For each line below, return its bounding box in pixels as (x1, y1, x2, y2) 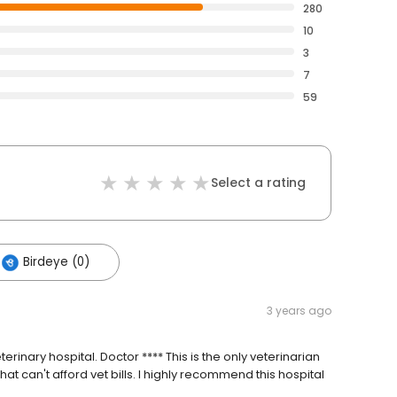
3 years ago (267, 303, 331, 319)
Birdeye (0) (23, 253, 90, 271)
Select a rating (211, 174, 306, 192)
